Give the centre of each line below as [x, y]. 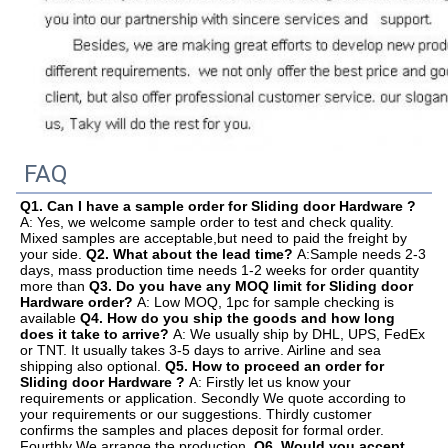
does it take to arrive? [96, 334]
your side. [53, 254]
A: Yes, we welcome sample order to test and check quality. [207, 222]
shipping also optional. [92, 366]
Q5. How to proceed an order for [274, 366]
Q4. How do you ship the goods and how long [237, 318]
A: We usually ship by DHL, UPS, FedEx [299, 334]
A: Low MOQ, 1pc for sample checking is [265, 302]
